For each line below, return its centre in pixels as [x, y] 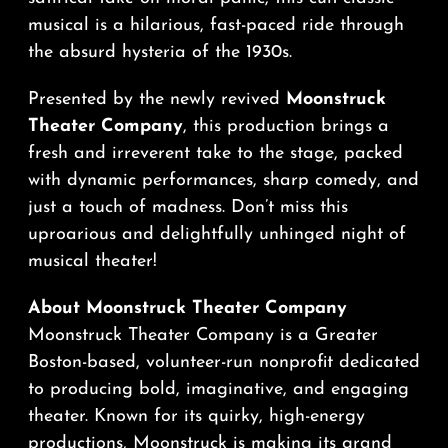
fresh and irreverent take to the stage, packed [215, 154]
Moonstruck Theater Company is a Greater [202, 336]
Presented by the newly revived [156, 100]
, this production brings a [285, 127]
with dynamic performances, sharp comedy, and [223, 181]
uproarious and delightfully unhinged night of [216, 235]
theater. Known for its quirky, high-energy [196, 417]
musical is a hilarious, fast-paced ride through [215, 26]
